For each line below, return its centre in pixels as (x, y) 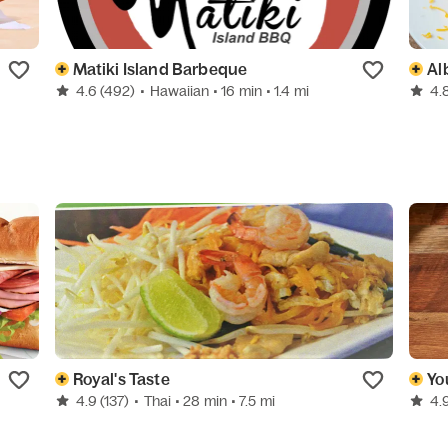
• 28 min (202, 400)
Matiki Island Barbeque (160, 68)
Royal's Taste (121, 378)
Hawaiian (179, 90)
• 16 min (239, 90)
